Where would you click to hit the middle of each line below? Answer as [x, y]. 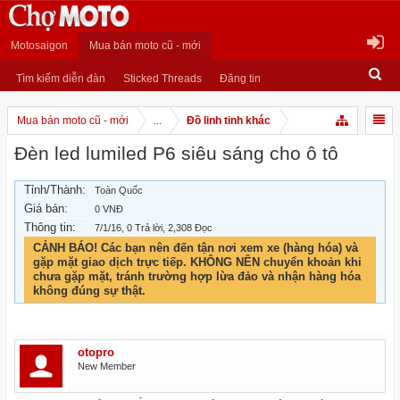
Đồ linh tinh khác [229, 121]
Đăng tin [240, 79]
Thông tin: [50, 227]
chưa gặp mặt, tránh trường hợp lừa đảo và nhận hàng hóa [197, 276]
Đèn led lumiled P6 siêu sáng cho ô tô [176, 154]
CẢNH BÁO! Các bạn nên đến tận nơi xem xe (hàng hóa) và [196, 248]
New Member [107, 366]
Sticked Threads [162, 79]
